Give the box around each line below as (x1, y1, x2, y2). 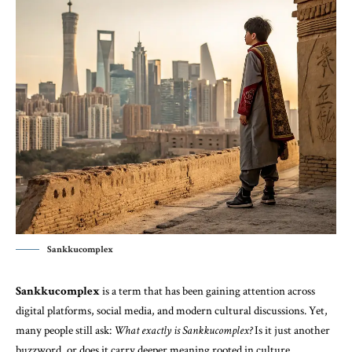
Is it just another (252, 323, 330, 338)
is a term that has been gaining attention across (100, 284, 315, 299)
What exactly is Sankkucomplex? (114, 323, 252, 338)
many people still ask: (16, 323, 114, 338)
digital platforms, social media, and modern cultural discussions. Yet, (16, 303, 328, 318)
